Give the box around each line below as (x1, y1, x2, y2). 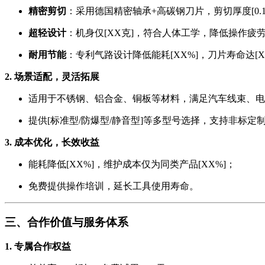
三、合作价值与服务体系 (5, 215, 128, 228)
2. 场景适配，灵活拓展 (5, 72, 99, 82)
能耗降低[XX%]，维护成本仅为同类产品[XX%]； (28, 159, 235, 169)
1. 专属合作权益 (5, 241, 71, 252)
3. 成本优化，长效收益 (5, 137, 99, 147)
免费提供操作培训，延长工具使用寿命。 (28, 181, 199, 191)
